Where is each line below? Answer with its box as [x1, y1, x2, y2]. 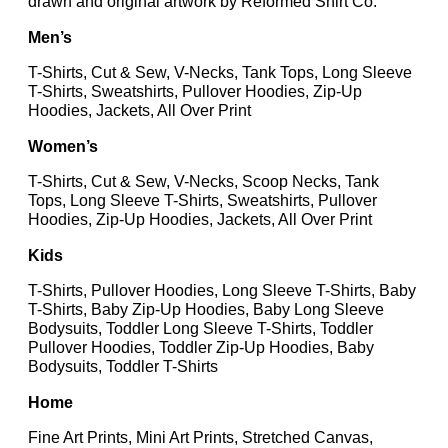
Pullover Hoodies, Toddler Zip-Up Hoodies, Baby [28, 338, 374, 357]
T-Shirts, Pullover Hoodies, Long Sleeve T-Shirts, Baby [28, 281, 416, 300]
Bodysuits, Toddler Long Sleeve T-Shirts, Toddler [28, 319, 373, 338]
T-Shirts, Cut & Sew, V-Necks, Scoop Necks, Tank [28, 172, 379, 191]
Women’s [28, 136, 98, 155]
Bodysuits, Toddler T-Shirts [28, 357, 218, 376]
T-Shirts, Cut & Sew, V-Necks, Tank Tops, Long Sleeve [28, 63, 412, 82]
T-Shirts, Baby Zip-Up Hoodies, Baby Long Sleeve [28, 300, 384, 319]
